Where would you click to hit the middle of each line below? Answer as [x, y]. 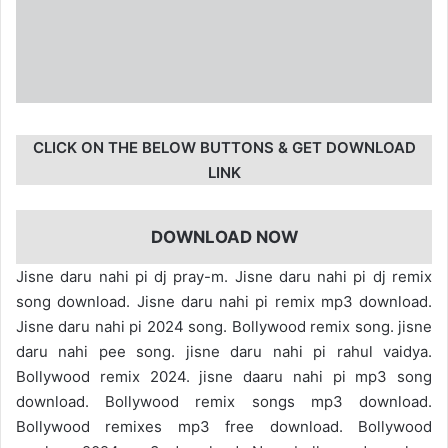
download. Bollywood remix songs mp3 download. [224, 402]
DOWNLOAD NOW [224, 236]
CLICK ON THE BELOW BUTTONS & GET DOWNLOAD [224, 147]
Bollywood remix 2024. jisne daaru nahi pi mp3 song [224, 377]
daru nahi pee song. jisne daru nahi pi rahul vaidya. [224, 352]
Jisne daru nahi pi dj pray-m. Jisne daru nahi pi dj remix [224, 277]
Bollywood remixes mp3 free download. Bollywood [224, 427]
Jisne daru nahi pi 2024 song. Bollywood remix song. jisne [224, 327]
